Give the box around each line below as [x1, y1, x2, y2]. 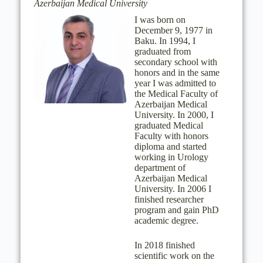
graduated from [134, 46, 191, 56]
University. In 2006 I [134, 184, 211, 194]
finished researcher [134, 194, 204, 204]
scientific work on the [134, 251, 214, 261]
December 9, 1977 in [134, 25, 213, 35]
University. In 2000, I [134, 110, 214, 120]
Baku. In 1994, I [134, 36, 195, 46]
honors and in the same [134, 68, 220, 77]
